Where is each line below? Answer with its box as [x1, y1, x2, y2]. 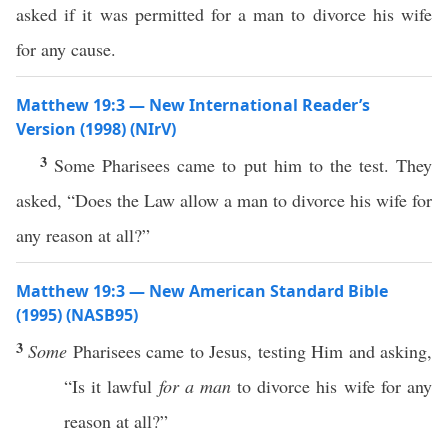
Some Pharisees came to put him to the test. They [54, 153, 433, 177]
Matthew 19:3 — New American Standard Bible [16, 280, 388, 302]
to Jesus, [184, 339, 258, 363]
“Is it [64, 374, 108, 398]
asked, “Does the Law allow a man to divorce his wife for [16, 188, 432, 212]
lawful [107, 374, 153, 398]
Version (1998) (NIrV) [16, 118, 176, 140]
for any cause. [16, 37, 116, 61]
